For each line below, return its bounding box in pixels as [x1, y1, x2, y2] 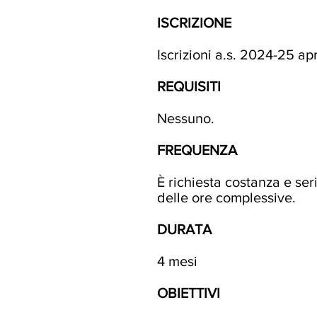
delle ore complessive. [157, 190, 296, 205]
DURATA [157, 221, 212, 237]
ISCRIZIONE [157, 15, 231, 30]
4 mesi [157, 253, 197, 269]
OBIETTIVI [157, 285, 220, 301]
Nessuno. [157, 110, 214, 126]
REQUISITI [157, 79, 221, 94]
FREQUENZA [157, 142, 237, 158]
